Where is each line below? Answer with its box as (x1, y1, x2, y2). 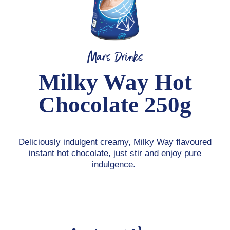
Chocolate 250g (39, 91, 191, 118)
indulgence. (92, 159, 138, 169)
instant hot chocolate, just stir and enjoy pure (29, 148, 201, 158)
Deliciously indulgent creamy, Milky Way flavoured (18, 137, 212, 147)
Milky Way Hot (38, 69, 192, 95)
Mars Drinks (87, 47, 143, 67)
